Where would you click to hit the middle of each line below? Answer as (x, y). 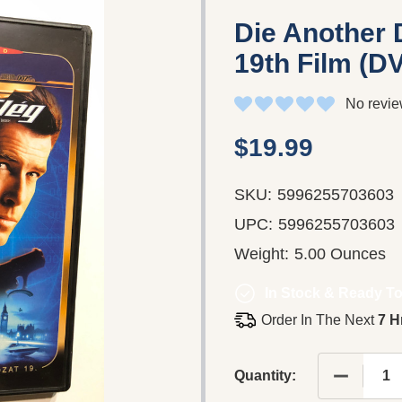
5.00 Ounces (340, 253)
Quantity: (265, 375)
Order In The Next (319, 319)
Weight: (262, 253)
